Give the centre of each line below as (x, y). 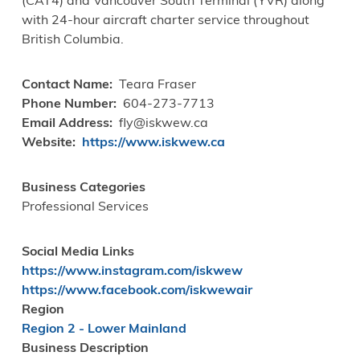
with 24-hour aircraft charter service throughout (165, 21)
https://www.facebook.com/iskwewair (137, 291)
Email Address (65, 124)
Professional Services (85, 208)
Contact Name (65, 86)
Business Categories (83, 188)
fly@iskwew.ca (163, 124)
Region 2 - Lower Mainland (104, 330)
